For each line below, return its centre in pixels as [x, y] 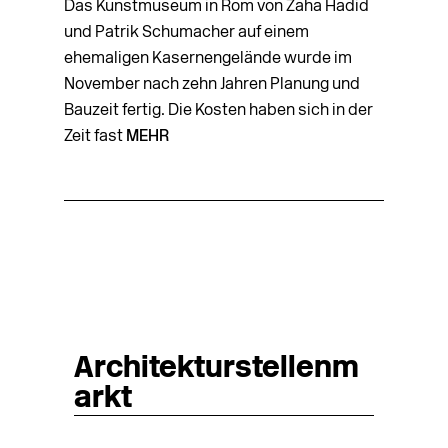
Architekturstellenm [216, 369]
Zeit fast [95, 136]
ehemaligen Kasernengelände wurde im [208, 58]
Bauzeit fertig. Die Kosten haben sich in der [218, 110]
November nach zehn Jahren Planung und [212, 84]
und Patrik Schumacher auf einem [186, 32]
